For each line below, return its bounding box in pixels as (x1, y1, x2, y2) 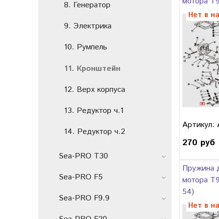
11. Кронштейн (64, 63, 120, 74)
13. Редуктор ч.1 (64, 105, 124, 116)
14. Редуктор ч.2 (64, 126, 125, 138)
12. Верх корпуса (64, 84, 125, 95)
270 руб (182, 136, 215, 150)
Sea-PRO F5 (59, 171, 103, 183)
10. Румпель (64, 42, 107, 53)
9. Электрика (64, 21, 111, 32)
